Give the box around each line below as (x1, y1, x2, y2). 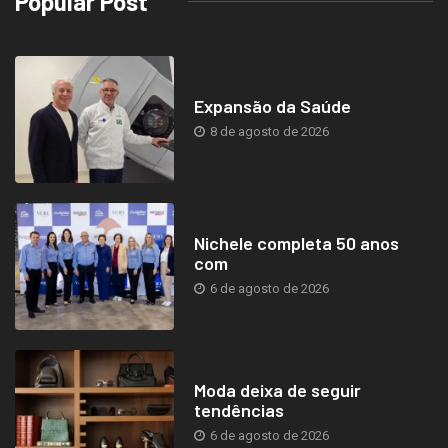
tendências (193, 398, 284, 421)
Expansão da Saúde (193, 94, 351, 117)
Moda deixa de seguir (193, 378, 361, 401)
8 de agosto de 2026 (206, 123, 329, 139)
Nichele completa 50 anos (193, 231, 399, 254)
